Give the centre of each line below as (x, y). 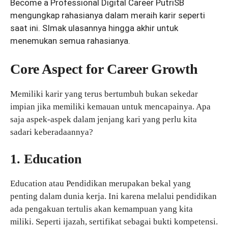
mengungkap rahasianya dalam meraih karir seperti (108, 16)
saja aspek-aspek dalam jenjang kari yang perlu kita (104, 119)
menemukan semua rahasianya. (70, 41)
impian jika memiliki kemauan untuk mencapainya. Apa (110, 106)
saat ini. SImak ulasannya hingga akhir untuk (94, 28)
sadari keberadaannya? (52, 132)
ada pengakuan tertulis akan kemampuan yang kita (102, 209)
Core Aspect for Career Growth (104, 69)
